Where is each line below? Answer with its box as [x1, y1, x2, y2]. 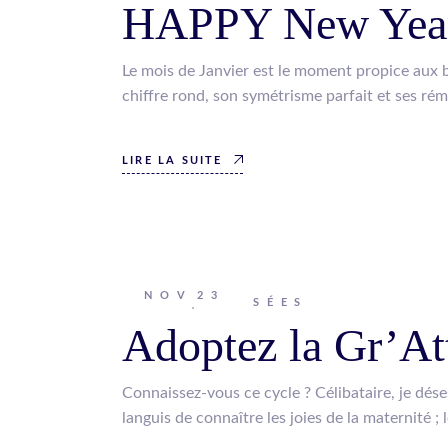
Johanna [122, 293, 181, 309]
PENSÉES [209, 297, 308, 308]
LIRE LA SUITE [122, 154, 223, 166]
